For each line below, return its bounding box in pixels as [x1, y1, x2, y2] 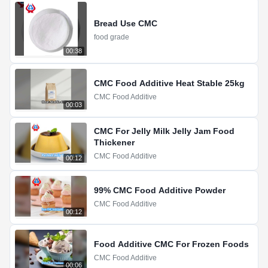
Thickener [94, 138, 135, 148]
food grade [94, 32, 129, 41]
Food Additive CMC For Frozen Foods [94, 239, 249, 249]
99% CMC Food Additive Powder [94, 185, 226, 196]
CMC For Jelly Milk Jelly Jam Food [94, 126, 234, 136]
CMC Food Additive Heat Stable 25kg [94, 78, 245, 89]
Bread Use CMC [94, 18, 157, 28]
